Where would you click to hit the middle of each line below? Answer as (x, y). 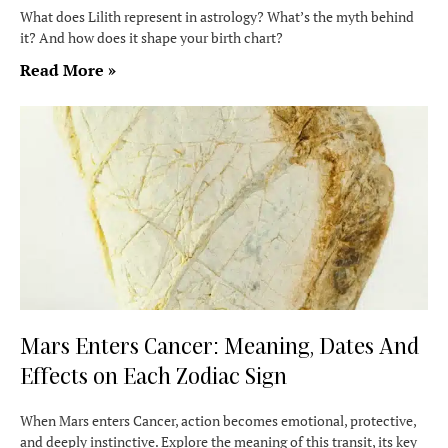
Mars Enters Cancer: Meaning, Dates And (219, 345)
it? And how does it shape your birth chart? (151, 37)
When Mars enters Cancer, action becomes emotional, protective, (218, 420)
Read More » (68, 70)
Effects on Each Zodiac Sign (153, 375)
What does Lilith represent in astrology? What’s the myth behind (217, 16)
